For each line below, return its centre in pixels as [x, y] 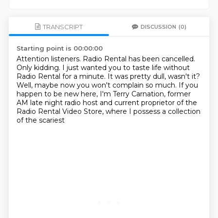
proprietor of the [169, 103]
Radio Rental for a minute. [62, 76]
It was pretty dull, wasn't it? [154, 76]
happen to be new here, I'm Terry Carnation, [92, 94]
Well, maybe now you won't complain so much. [97, 85]
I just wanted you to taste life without [126, 68]
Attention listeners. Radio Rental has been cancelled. [106, 59]
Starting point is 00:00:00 [59, 48]
